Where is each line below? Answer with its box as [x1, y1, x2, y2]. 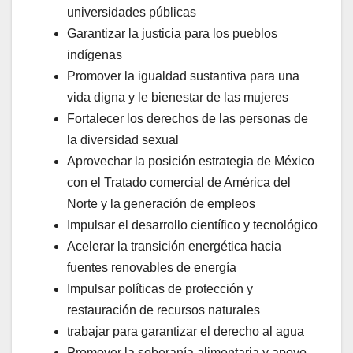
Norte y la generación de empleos [67, 196, 255, 210]
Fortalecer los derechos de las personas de [67, 111, 308, 125]
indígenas [67, 47, 122, 61]
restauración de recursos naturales [67, 303, 260, 317]
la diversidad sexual [67, 132, 179, 147]
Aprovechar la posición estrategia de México [67, 154, 314, 168]
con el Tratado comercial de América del [67, 175, 291, 189]
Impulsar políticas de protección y [67, 281, 253, 295]
